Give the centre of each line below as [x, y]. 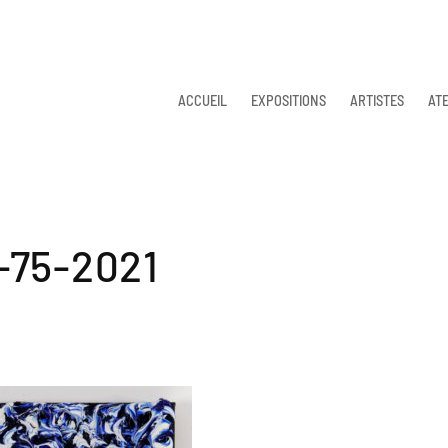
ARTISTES [377, 99]
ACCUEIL [202, 99]
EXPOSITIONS [288, 99]
